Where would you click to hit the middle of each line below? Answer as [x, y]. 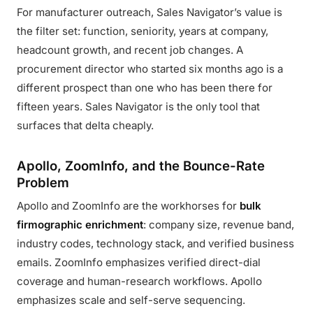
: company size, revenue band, [219, 225]
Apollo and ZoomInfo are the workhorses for [128, 206]
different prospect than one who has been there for [145, 88]
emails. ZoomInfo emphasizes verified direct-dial [139, 262]
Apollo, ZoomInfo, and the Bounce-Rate [141, 166]
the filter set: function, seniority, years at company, [143, 31]
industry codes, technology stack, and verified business [155, 243]
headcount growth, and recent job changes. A [130, 50]
